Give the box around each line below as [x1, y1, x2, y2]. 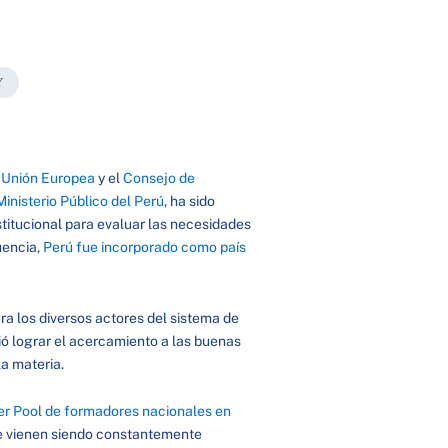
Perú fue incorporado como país [42, 239, 246, 255]
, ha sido [163, 193, 215, 209]
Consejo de [122, 170, 195, 186]
